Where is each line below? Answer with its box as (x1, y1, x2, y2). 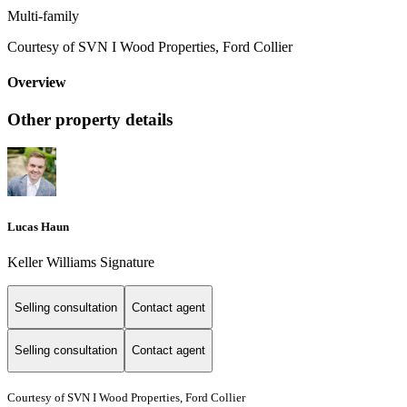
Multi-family (7, 7, 79, 24)
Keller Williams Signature (7, 254, 154, 271)
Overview (7, 74, 66, 91)
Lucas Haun (7, 220, 69, 234)
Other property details (7, 110, 173, 130)
